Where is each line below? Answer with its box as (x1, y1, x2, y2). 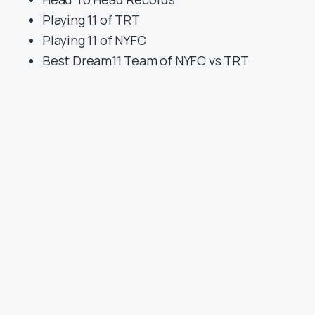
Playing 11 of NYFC (42, 32, 146, 49)
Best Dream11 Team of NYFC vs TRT (42, 52, 249, 70)
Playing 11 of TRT (42, 11, 140, 29)
